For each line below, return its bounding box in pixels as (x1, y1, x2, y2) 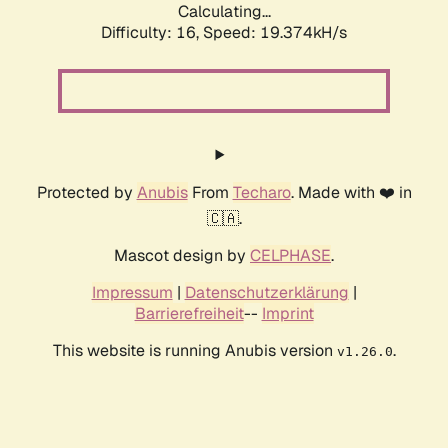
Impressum (91, 282, 173, 304)
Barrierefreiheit (134, 303, 244, 325)
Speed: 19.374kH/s (203, 22, 347, 44)
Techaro (232, 182, 291, 204)
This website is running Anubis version (52, 340, 337, 362)
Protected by (36, 182, 137, 204)
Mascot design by (114, 245, 250, 267)
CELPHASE (250, 245, 331, 267)
